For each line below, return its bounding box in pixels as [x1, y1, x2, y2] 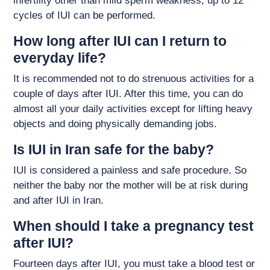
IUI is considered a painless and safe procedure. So [13, 165, 247, 177]
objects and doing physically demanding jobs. [13, 118, 221, 130]
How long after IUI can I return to [13, 33, 227, 49]
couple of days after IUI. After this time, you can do [13, 88, 243, 100]
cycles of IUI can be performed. [13, 10, 156, 22]
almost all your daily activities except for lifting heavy [13, 103, 253, 115]
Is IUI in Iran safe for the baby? [13, 142, 215, 158]
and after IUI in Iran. [13, 195, 104, 207]
